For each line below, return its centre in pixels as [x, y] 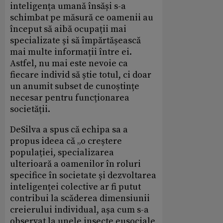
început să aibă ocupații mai [68, 29]
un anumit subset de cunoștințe [75, 86]
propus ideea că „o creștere [66, 141]
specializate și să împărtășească [75, 40]
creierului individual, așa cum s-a [79, 210]
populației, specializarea [62, 152]
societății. [30, 109]
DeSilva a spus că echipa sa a [69, 129]
